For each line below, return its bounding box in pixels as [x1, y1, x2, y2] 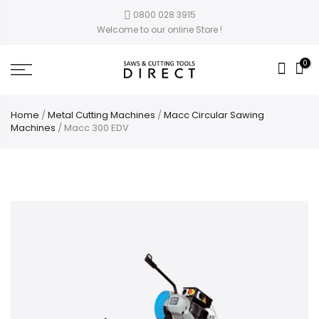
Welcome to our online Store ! [97, 23, 222, 36]
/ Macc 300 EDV [56, 121, 129, 135]
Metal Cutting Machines [48, 108, 155, 122]
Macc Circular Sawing [164, 108, 264, 122]
